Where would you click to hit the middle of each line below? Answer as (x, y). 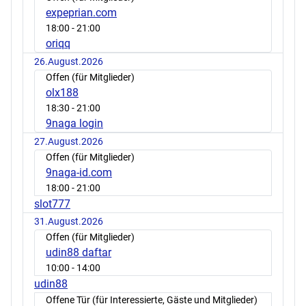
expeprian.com (81, 12)
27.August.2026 (69, 141)
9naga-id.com (79, 172)
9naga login (74, 123)
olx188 (62, 92)
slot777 (52, 204)
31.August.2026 (69, 221)
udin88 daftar (79, 252)
